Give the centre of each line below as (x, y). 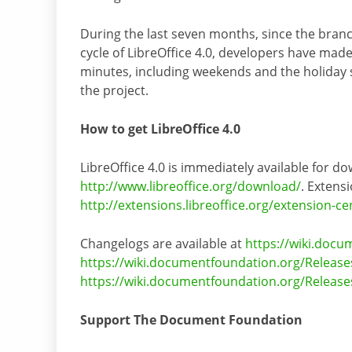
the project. (114, 91)
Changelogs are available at (163, 244)
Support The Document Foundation (191, 320)
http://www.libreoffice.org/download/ (191, 187)
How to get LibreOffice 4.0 (160, 129)
